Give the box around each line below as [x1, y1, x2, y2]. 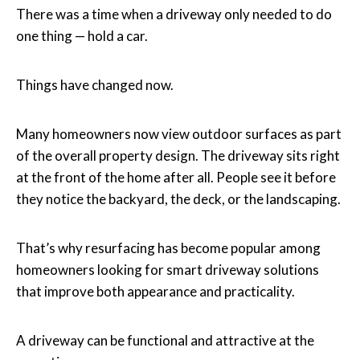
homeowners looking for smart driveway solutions [16, 260, 319, 278]
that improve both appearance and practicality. [16, 282, 295, 300]
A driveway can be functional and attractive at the [16, 331, 314, 349]
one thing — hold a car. [16, 27, 148, 44]
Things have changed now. [16, 76, 174, 93]
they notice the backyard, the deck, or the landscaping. [16, 190, 341, 207]
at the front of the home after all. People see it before [16, 168, 336, 186]
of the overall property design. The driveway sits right [16, 146, 340, 164]
